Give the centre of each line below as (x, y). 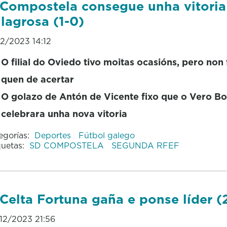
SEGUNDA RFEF (145, 145)
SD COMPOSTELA (68, 145)
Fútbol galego (106, 135)
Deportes (54, 135)
